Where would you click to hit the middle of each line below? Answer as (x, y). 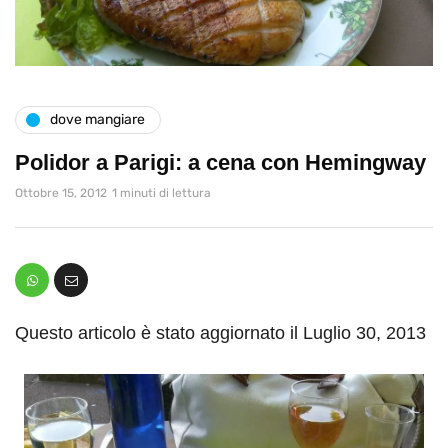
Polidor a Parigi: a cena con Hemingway (220, 162)
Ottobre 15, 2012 (61, 192)
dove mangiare (97, 119)
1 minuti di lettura (161, 192)
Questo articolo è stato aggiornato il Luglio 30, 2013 (220, 332)
